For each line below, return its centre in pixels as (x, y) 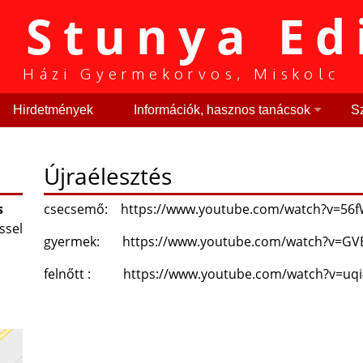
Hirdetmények (53, 110)
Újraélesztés (108, 175)
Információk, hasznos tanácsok (222, 110)
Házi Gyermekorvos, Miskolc (181, 74)
